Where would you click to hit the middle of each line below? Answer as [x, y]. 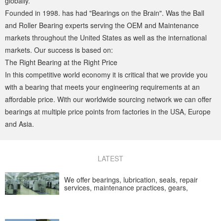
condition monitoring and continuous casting [133, 195]
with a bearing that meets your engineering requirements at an [102, 87]
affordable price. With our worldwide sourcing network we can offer [108, 99]
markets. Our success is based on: [59, 50]
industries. [80, 203]
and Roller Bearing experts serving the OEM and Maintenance [102, 25]
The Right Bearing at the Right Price [61, 62]
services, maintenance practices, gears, [126, 187]
